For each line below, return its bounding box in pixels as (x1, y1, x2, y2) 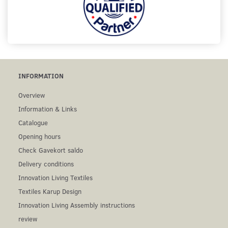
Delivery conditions (18, 159, 74, 168)
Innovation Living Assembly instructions (18, 201, 135, 210)
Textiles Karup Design (18, 187, 81, 196)
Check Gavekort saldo (18, 146, 83, 155)
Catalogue (18, 118, 48, 127)
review (18, 214, 37, 223)
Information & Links (18, 104, 77, 113)
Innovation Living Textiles (18, 173, 93, 182)
